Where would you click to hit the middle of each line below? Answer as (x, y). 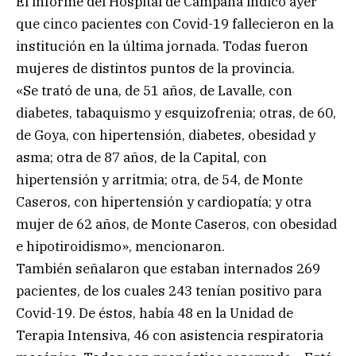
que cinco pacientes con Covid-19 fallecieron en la (175, 24)
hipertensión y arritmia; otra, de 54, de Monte (159, 180)
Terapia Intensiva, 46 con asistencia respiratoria (170, 336)
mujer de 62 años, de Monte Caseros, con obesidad (176, 224)
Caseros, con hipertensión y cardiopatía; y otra (164, 202)
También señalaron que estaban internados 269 (168, 269)
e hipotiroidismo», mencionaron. (120, 247)
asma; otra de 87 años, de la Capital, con (141, 158)
